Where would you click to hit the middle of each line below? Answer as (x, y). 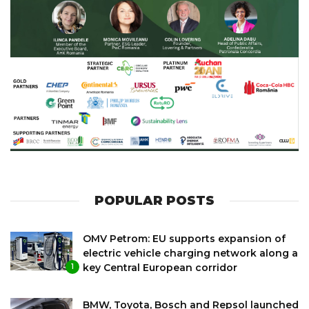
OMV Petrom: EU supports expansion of (184, 238)
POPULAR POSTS (154, 200)
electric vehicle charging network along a (190, 253)
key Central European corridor (160, 267)
